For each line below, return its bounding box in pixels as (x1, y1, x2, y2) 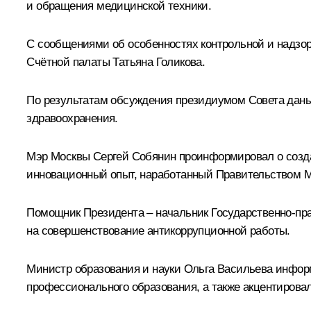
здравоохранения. (26, 111, 118, 125)
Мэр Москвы (26, 149, 93, 163)
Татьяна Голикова (112, 55, 202, 69)
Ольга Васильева (183, 262, 273, 276)
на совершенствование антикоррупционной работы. (26, 224, 290, 237)
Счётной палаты (26, 55, 113, 69)
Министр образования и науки (26, 262, 184, 276)
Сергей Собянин (92, 149, 176, 163)
